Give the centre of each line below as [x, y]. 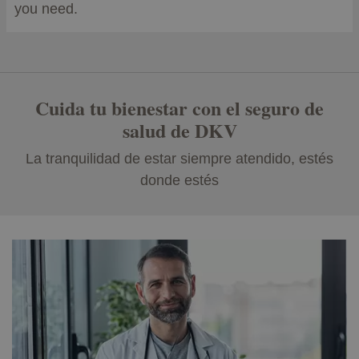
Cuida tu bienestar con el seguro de [179, 108]
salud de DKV [179, 130]
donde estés [179, 180]
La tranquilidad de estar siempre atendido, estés [179, 159]
